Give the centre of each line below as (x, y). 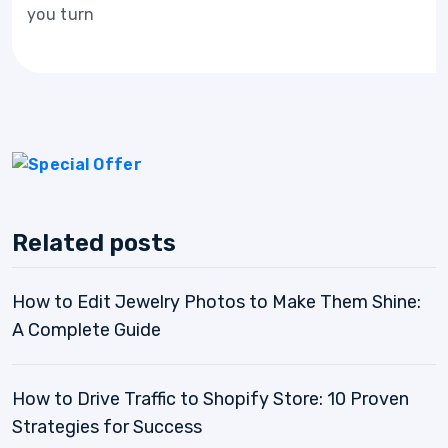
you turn (61, 14)
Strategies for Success (107, 427)
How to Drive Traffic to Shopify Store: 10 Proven (210, 399)
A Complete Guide (86, 330)
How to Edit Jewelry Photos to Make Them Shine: (216, 302)
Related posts (94, 243)
